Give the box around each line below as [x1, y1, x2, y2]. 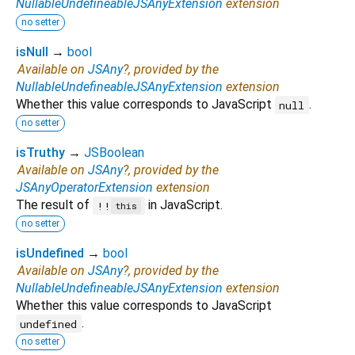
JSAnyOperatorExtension [16, 180, 153, 196]
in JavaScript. [145, 197, 223, 213]
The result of [16, 197, 93, 213]
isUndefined [16, 246, 84, 261]
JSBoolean [84, 145, 144, 161]
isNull [16, 44, 48, 60]
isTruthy [16, 145, 65, 161]
